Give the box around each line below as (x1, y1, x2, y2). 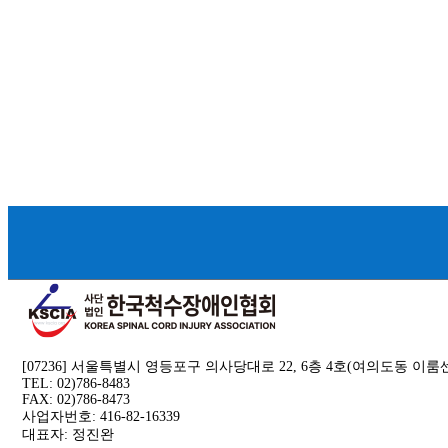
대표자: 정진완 (22, 427, 114, 442)
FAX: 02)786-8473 (22, 392, 138, 407)
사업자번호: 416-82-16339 (22, 409, 188, 424)
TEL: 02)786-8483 (22, 376, 138, 391)
